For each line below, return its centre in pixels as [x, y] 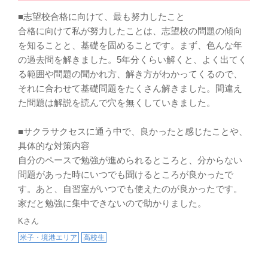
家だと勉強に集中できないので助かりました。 [112, 203]
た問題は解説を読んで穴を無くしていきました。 [117, 102]
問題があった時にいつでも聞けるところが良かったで [126, 174]
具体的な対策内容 [54, 145]
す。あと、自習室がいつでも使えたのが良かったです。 [130, 188]
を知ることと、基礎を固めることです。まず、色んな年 [130, 45]
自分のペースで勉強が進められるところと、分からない [130, 160]
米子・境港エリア [48, 237]
